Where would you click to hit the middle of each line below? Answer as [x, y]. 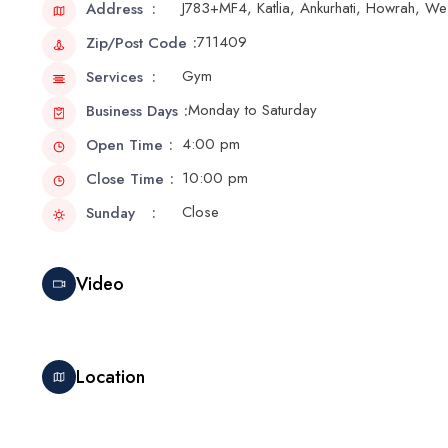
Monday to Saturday [252, 110]
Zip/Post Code [136, 43]
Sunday [110, 213]
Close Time [125, 179]
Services [114, 77]
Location [110, 376]
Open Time [124, 145]
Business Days [132, 111]
